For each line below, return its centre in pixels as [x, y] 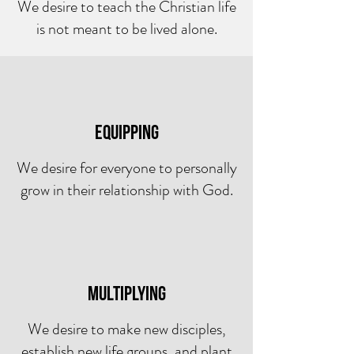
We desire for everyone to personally [126, 168]
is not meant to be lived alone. [126, 29]
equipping [126, 133]
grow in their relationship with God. [126, 190]
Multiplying [126, 294]
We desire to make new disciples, [126, 329]
